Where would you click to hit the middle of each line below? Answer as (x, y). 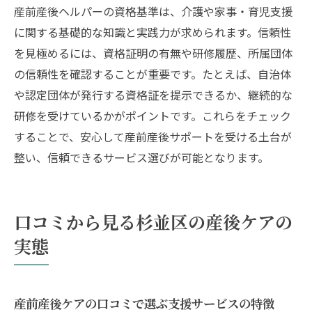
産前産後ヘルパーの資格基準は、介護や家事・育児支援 (153, 11)
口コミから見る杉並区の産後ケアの (153, 221)
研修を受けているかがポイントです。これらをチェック (153, 115)
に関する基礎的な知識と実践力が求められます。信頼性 (153, 32)
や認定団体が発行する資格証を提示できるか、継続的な (153, 94)
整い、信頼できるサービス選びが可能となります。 (141, 157)
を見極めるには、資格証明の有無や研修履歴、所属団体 (153, 53)
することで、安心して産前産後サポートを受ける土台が (153, 136)
